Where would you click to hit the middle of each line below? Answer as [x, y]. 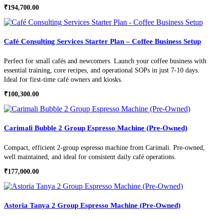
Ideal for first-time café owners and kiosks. [63, 80]
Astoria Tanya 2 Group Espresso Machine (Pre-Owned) [92, 206]
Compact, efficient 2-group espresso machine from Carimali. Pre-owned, [104, 148]
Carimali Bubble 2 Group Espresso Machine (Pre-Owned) [96, 128]
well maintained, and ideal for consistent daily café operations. [90, 157]
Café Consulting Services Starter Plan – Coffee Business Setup [102, 42]
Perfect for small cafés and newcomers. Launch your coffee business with [105, 61]
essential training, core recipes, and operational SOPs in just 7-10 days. [102, 71]
